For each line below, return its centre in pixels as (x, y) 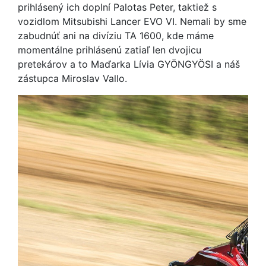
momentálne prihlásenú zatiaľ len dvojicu (110, 50)
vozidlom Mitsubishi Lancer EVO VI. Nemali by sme (132, 21)
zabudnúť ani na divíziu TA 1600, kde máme (116, 36)
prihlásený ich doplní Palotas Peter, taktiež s (117, 7)
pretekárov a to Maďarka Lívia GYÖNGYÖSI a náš (129, 64)
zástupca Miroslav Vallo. (74, 78)
